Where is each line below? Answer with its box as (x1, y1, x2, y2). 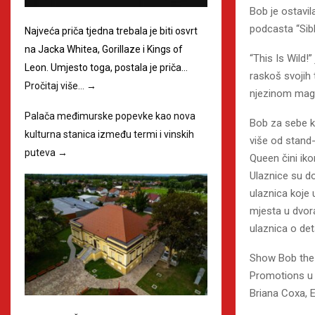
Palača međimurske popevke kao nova (25, 110, 195, 122)
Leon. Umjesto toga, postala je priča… (25, 61, 188, 73)
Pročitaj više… (25, 79, 86, 91)
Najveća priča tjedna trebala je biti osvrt (25, 25, 198, 37)
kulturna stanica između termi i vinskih (25, 128, 194, 140)
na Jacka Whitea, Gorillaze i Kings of (25, 43, 183, 55)
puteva (25, 146, 58, 158)
